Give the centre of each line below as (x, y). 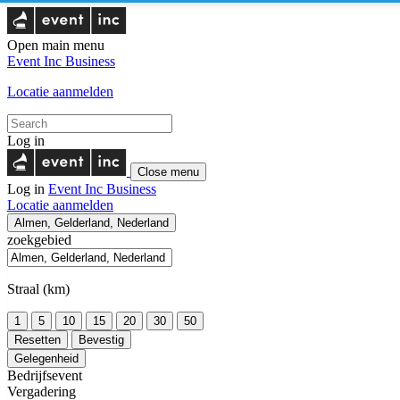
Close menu (168, 172)
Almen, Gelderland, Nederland (92, 223)
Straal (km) (38, 289)
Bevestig (101, 340)
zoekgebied (39, 240)
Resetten (37, 340)
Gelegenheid (46, 358)
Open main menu (56, 45)
